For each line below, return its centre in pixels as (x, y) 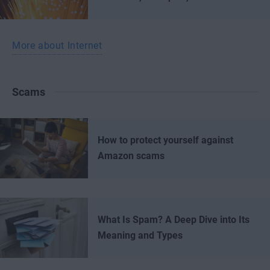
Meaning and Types (140, 235)
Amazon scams (131, 156)
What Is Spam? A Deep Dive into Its (174, 220)
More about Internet (57, 46)
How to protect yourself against (165, 140)
